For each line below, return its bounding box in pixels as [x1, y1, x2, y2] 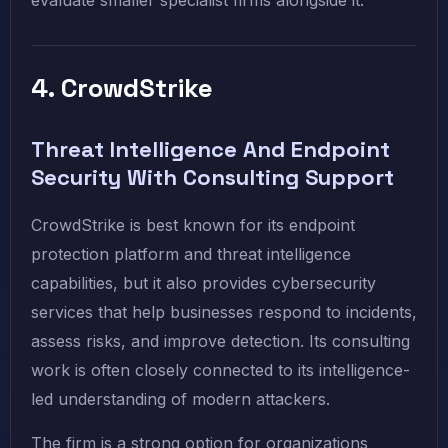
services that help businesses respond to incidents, [31, 302, 417, 323]
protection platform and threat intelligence [31, 244, 351, 265]
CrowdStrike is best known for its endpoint [31, 215, 355, 236]
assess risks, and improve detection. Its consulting [31, 331, 410, 352]
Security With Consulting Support [31, 163, 394, 192]
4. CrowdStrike [31, 71, 213, 106]
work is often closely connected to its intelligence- [31, 360, 410, 381]
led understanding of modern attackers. [31, 389, 330, 410]
